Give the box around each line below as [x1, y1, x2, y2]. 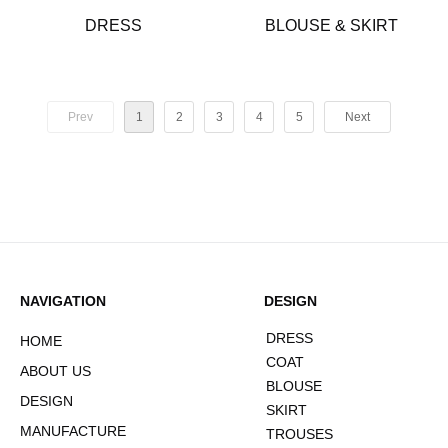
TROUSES [266, 426, 333, 442]
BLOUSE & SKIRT [264, 17, 398, 34]
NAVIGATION [20, 293, 106, 309]
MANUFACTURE [20, 423, 126, 439]
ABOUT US [20, 363, 91, 379]
